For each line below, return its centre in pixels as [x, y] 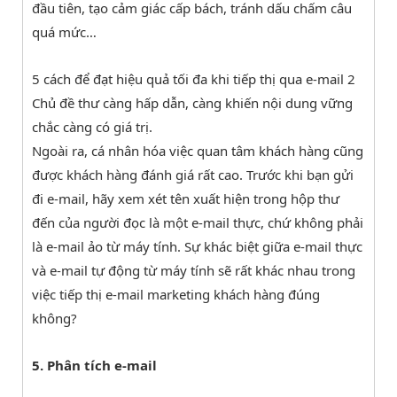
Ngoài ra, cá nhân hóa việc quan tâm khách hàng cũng [198, 150]
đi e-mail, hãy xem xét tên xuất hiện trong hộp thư [186, 198]
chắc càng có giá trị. [92, 126]
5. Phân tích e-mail [94, 365]
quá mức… [64, 31]
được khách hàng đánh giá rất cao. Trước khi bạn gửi [193, 174]
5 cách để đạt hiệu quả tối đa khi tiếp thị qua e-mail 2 [194, 78]
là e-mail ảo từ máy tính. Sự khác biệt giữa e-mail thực [197, 246]
